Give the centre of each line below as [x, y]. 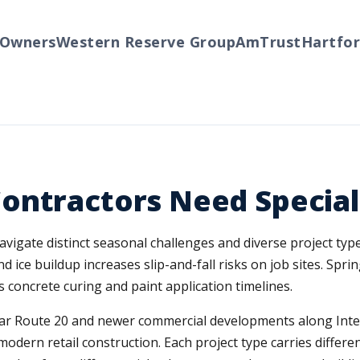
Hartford [309, 42]
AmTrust [242, 42]
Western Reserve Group [120, 42]
